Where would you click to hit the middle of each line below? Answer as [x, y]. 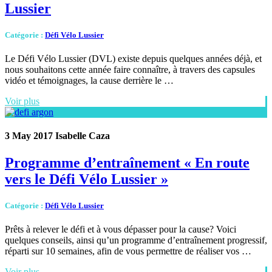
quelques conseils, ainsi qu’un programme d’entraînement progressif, [136, 240]
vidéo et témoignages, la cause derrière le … [89, 81]
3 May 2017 [29, 136]
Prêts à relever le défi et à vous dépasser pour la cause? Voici [121, 229]
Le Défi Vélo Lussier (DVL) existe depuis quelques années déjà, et [133, 59]
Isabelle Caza [81, 136]
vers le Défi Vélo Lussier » [87, 179]
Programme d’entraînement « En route [127, 162]
